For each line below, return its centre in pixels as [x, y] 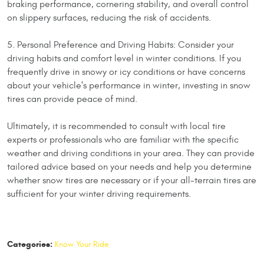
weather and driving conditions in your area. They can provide [131, 153]
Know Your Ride [82, 244]
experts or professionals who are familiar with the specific [123, 139]
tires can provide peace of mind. [72, 99]
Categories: [30, 244]
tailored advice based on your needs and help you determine [129, 166]
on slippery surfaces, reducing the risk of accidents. [109, 17]
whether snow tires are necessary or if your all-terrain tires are [132, 180]
